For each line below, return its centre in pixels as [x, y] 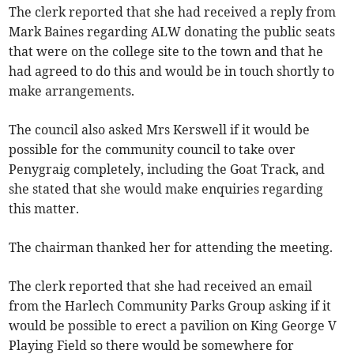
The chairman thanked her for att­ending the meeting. [171, 248]
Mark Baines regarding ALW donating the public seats [172, 32]
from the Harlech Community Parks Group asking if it [170, 306]
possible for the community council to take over [153, 150]
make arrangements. [72, 91]
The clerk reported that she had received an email [161, 286]
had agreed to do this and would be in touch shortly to [172, 72]
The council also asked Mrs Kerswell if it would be [160, 130]
